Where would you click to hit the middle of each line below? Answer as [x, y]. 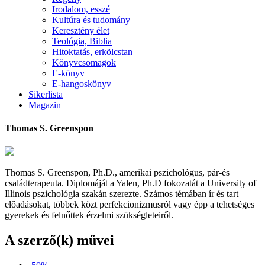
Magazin [45, 105]
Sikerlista [46, 94]
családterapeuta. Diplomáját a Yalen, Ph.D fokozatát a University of [130, 183]
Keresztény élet [81, 30]
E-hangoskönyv [82, 83]
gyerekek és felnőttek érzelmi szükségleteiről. [89, 215]
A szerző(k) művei [59, 240]
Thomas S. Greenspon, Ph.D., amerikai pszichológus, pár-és [117, 173]
